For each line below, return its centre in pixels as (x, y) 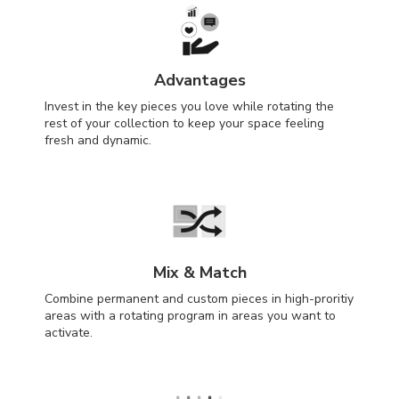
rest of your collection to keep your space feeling (184, 123)
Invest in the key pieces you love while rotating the (189, 106)
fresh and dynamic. (98, 140)
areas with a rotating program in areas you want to (190, 315)
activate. (69, 332)
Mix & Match (199, 272)
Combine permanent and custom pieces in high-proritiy (199, 298)
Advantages (199, 80)
